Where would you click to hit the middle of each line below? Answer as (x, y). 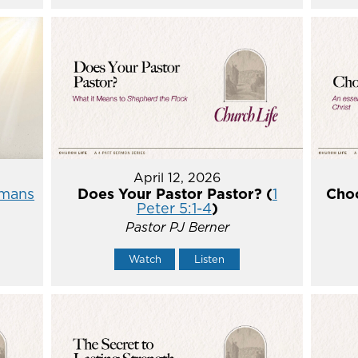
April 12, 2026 (177, 177)
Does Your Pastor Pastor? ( (175, 193)
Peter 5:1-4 (174, 208)
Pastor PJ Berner (177, 227)
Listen (210, 259)
